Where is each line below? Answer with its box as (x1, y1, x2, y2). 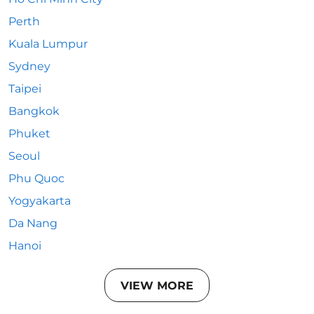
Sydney (8, 60, 50, 73)
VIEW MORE (121, 278, 193, 292)
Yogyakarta (8, 194, 71, 207)
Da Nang (8, 217, 57, 230)
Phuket (8, 127, 50, 140)
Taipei (8, 82, 41, 95)
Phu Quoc (8, 172, 64, 185)
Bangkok (8, 104, 60, 118)
